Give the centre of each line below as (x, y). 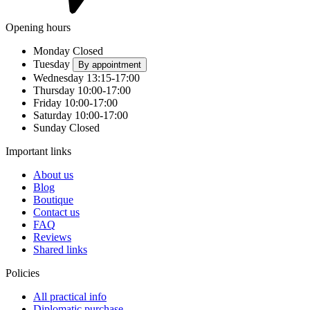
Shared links (60, 250)
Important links (38, 152)
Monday (52, 51)
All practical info (70, 297)
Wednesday (58, 78)
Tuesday (52, 64)
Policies (22, 273)
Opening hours (38, 28)
